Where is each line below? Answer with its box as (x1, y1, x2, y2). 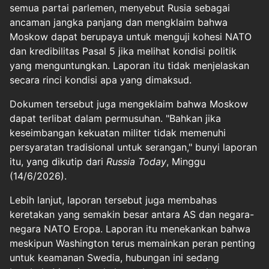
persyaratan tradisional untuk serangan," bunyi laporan (10, 141, 257, 153)
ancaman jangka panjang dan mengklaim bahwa (10, 16, 228, 28)
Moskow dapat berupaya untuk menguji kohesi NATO (10, 30, 252, 43)
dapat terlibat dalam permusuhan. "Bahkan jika (10, 112, 221, 124)
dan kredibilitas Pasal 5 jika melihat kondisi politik (10, 44, 237, 57)
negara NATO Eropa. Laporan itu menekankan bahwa (10, 222, 250, 235)
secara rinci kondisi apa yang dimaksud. (10, 73, 192, 86)
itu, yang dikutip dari (10, 155, 106, 168)
